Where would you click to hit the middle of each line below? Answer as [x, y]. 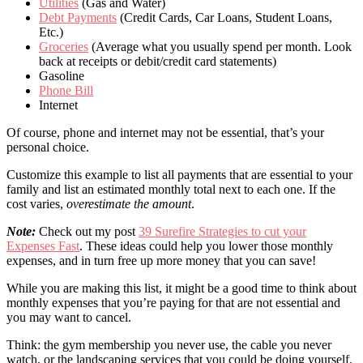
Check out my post [87, 231]
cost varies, [36, 203]
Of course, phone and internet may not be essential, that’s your [165, 132]
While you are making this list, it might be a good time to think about [181, 288]
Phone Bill [66, 90]
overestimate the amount [129, 203]
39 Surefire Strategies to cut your [222, 231]
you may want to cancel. [69, 317]
